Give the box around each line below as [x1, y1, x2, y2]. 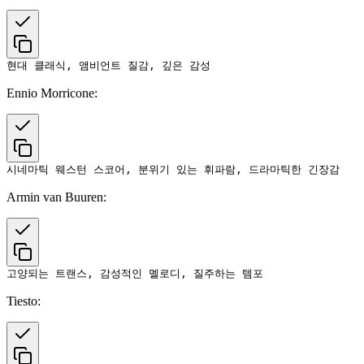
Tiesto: [6, 293, 41, 308]
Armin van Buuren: [6, 189, 106, 204]
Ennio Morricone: [6, 85, 97, 100]
